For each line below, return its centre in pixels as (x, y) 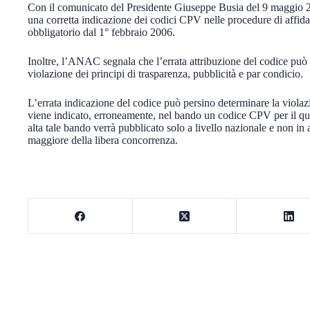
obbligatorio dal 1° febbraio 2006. (101, 32)
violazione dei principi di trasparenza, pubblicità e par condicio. (165, 74)
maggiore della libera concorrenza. (103, 140)
